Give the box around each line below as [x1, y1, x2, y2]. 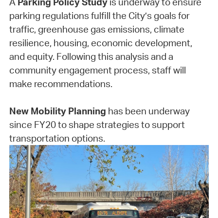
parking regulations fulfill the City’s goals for [9, 10, 190, 22]
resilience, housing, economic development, [9, 37, 192, 49]
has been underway [106, 105, 190, 117]
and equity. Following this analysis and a [9, 51, 173, 63]
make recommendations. [9, 78, 112, 90]
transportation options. [9, 132, 105, 145]
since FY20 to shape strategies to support [9, 119, 185, 131]
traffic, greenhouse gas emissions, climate [9, 23, 184, 36]
